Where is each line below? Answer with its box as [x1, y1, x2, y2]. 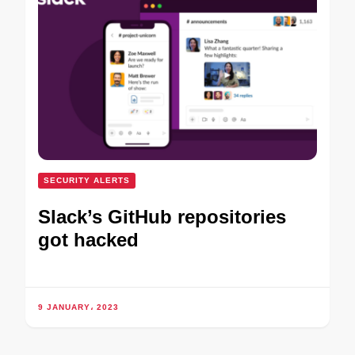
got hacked [38, 228, 139, 250]
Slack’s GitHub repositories [38, 205, 286, 227]
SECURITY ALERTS [44, 175, 130, 185]
